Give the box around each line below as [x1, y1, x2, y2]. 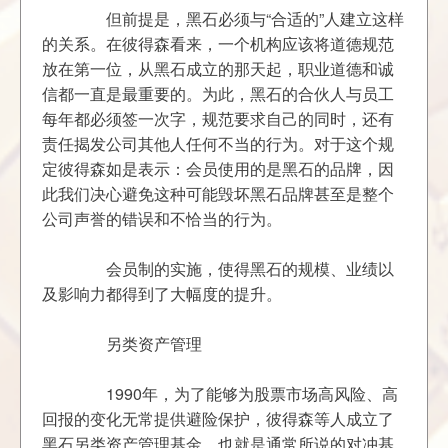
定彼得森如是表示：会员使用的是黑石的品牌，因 [42, 157, 395, 180]
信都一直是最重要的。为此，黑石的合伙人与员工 [42, 82, 395, 105]
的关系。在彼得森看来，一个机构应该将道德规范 [42, 32, 395, 55]
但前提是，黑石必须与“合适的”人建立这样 [42, 7, 75, 30]
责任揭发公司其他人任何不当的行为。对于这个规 [42, 132, 395, 155]
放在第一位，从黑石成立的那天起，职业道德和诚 [42, 57, 395, 80]
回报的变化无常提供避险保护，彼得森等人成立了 [42, 407, 395, 430]
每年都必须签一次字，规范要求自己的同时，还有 [42, 107, 395, 130]
